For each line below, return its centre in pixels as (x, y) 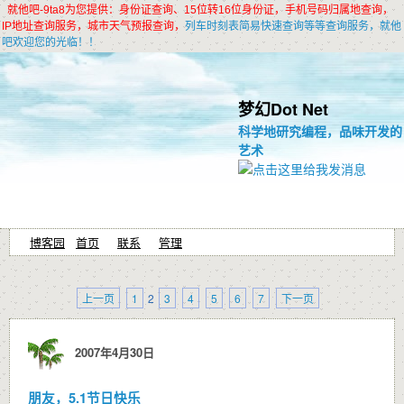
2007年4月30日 (111, 352)
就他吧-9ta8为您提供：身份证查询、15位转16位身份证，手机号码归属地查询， (197, 10)
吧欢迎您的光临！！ (50, 42)
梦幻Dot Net (283, 109)
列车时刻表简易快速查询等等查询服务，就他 (293, 26)
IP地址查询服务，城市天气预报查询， (93, 26)
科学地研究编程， (289, 131)
